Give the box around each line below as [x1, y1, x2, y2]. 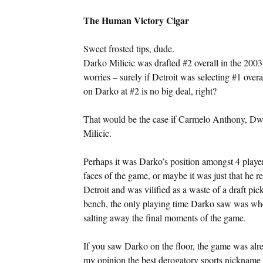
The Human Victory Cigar [83, 13, 189, 27]
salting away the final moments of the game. [83, 211, 246, 224]
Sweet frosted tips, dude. [83, 42, 174, 55]
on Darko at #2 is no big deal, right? [83, 84, 217, 97]
